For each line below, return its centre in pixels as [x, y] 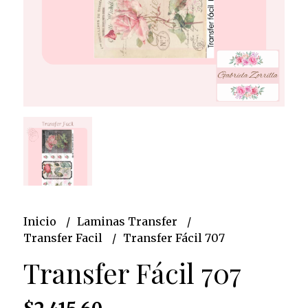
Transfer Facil [64, 238]
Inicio [41, 221]
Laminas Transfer [128, 221]
